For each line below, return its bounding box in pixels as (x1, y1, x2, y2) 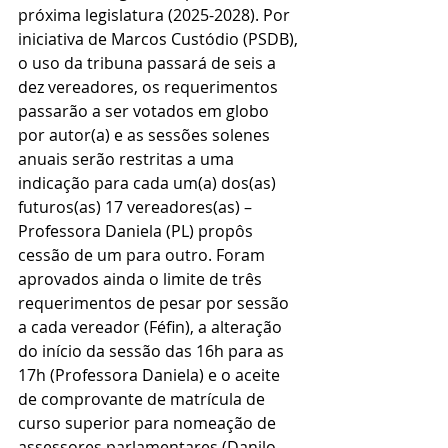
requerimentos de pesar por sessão (18, 291, 293, 314)
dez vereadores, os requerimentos (18, 75, 282, 98)
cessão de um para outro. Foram (18, 243, 269, 266)
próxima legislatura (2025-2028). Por (18, 3, 294, 26)
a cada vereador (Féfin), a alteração (18, 315, 286, 338)
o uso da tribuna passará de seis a (18, 51, 280, 74)
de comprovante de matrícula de (18, 387, 269, 410)
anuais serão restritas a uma (18, 147, 238, 170)
